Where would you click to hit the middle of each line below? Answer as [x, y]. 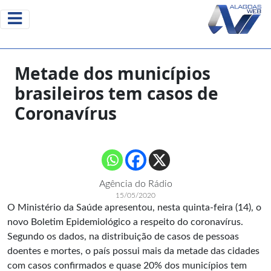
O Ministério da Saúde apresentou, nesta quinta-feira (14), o [134, 207]
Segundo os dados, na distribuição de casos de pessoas [123, 237]
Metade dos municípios [113, 73]
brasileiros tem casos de [116, 93]
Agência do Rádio [135, 184]
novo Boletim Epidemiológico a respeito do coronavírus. [125, 222]
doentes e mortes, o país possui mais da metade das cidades [133, 251]
